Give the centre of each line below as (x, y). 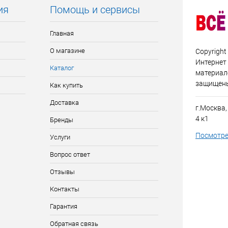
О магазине (67, 51)
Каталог (62, 68)
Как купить (66, 85)
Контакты (64, 189)
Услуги (60, 137)
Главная (62, 33)
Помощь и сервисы (95, 10)
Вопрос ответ (70, 154)
